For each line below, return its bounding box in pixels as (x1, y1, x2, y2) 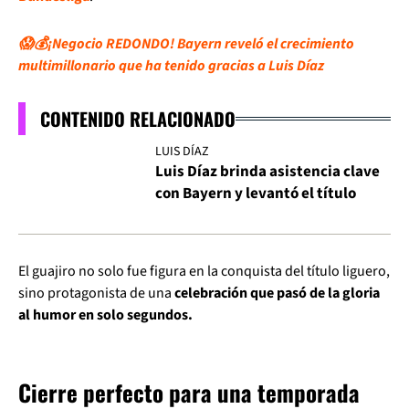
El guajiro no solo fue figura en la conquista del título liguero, (18, 261, 390, 282)
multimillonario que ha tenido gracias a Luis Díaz (18, 56, 324, 76)
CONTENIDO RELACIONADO (40, 105, 236, 132)
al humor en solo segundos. (18, 305, 193, 326)
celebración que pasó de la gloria (174, 283, 380, 304)
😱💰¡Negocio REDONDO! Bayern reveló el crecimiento (18, 34, 354, 54)
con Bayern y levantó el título (155, 183, 356, 205)
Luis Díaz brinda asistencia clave (155, 161, 380, 184)
